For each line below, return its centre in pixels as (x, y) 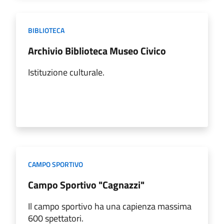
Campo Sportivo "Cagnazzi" (86, 184)
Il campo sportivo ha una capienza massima (110, 206)
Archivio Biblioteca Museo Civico (97, 50)
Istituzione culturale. (66, 72)
